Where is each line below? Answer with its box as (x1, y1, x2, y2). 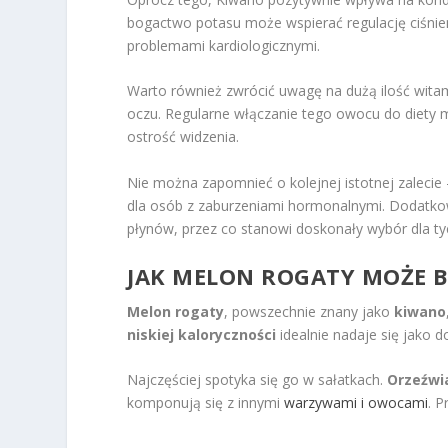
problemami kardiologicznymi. (127, 35, 321, 55)
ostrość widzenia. (127, 127, 240, 147)
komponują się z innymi (127, 393, 285, 413)
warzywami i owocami (284, 393, 429, 413)
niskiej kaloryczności (127, 325, 277, 345)
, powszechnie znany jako (224, 302, 395, 322)
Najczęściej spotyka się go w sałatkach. (127, 370, 388, 390)
